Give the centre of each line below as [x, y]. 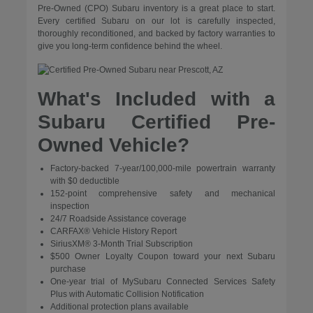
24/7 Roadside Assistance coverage [118, 219]
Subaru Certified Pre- [156, 122]
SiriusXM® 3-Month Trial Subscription [121, 244]
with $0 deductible [85, 181]
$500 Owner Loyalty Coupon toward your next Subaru [163, 257]
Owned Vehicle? [113, 145]
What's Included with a [156, 99]
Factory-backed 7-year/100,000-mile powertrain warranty [163, 169]
